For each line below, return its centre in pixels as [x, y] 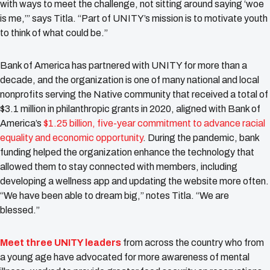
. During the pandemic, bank [201, 138]
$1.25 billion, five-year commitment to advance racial [154, 124]
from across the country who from [193, 243]
